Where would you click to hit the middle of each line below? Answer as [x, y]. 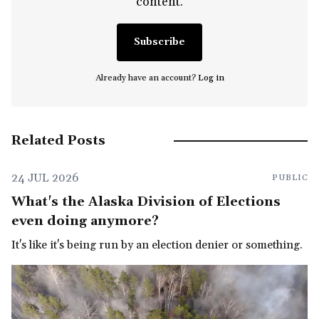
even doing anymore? [85, 221]
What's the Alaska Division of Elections [146, 202]
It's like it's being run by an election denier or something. [157, 245]
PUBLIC [290, 178]
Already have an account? [146, 78]
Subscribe [159, 42]
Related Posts [58, 141]
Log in [211, 78]
